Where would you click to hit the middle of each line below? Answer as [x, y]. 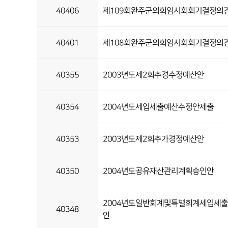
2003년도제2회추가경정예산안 [153, 139]
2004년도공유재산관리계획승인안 [158, 171]
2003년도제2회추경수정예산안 [153, 75]
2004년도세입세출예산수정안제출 [158, 107]
